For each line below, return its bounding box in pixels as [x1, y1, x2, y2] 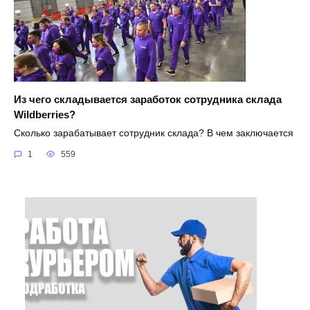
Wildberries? [14, 108, 75, 120]
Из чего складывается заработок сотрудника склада [14, 93, 282, 105]
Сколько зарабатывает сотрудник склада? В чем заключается [14, 127, 293, 138]
